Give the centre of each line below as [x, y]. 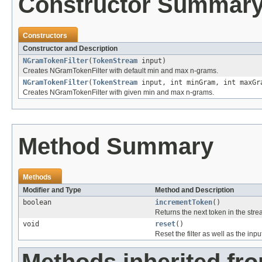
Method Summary [116, 146]
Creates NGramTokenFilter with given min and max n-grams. [118, 93]
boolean [37, 203]
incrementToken [184, 203]
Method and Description [194, 190]
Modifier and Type [52, 190]
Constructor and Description [70, 49]
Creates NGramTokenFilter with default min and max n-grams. [120, 71]
